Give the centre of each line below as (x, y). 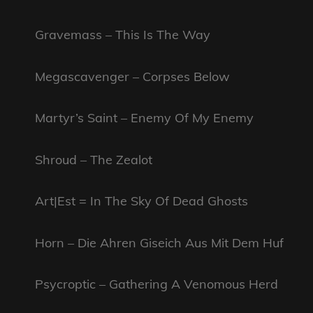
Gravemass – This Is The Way (123, 35)
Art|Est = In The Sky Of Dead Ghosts (141, 201)
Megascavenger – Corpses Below (132, 76)
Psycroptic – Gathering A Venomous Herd (156, 284)
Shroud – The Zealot (94, 159)
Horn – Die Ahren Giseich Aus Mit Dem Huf (159, 242)
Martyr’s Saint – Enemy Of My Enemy (144, 118)
